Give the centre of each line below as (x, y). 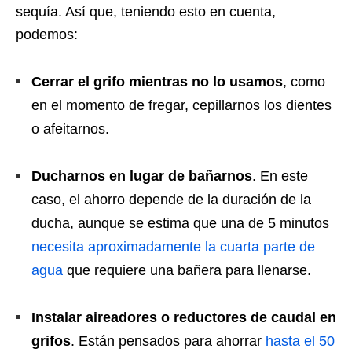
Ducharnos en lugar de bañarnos (142, 176)
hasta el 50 (300, 341)
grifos (51, 341)
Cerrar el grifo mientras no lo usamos (157, 82)
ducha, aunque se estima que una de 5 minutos (180, 224)
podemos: (49, 35)
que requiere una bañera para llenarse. (187, 271)
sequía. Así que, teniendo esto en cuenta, (146, 12)
